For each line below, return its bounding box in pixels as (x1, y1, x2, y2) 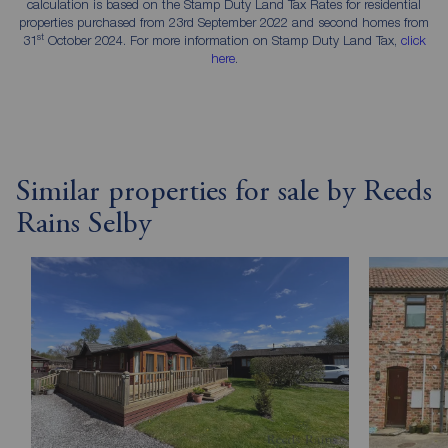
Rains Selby (16, 210, 151, 241)
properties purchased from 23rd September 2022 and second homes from (19, 14, 429, 31)
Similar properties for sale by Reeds (16, 178, 432, 209)
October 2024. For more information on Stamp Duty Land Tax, (43, 32, 401, 49)
